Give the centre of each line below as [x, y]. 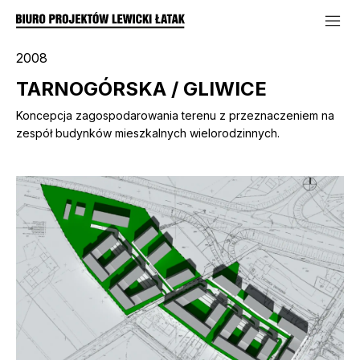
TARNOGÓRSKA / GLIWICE [141, 89]
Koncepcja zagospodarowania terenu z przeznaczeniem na [175, 115]
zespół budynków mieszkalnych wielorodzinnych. [148, 133]
